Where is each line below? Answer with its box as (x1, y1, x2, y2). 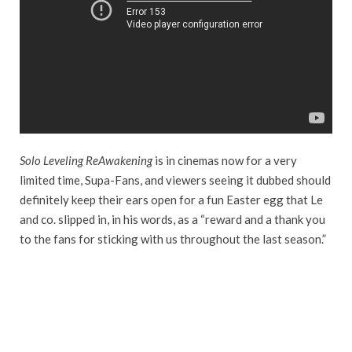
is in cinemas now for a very (152, 153, 297, 168)
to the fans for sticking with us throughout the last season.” (20, 232, 326, 247)
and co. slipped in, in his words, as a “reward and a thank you (20, 212, 325, 227)
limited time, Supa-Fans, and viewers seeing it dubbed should (20, 173, 331, 188)
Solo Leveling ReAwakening (20, 153, 152, 168)
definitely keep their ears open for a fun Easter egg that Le (20, 192, 323, 207)
